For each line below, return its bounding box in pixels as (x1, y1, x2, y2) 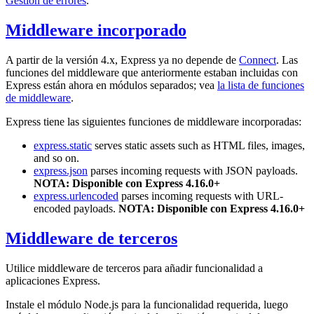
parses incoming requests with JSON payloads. (88, 165, 298, 177)
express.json (34, 165, 88, 177)
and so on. (34, 152, 79, 165)
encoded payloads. (34, 203, 118, 215)
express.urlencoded (34, 190, 118, 203)
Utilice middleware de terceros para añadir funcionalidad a (6, 261, 263, 274)
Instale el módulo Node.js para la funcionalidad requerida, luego (6, 298, 288, 310)
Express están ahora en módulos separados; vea (6, 79, 217, 92)
